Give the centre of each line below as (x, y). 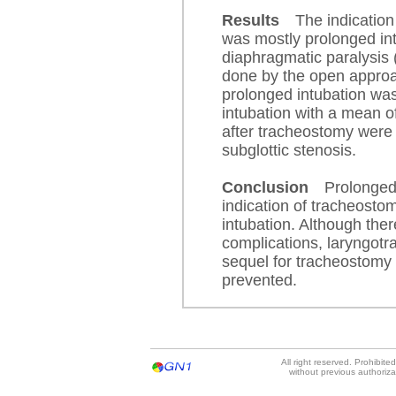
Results (259, 20)
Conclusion (273, 187)
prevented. (259, 280)
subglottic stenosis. (289, 150)
